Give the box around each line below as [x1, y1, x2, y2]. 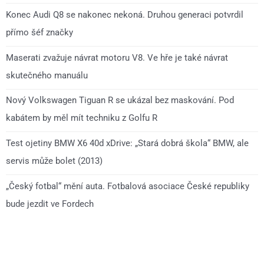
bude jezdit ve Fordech [6, 198, 94, 209]
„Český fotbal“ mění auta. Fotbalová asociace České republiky [6, 180, 249, 192]
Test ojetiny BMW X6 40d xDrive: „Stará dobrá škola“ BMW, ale [6, 138, 249, 149]
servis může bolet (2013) [6, 156, 103, 167]
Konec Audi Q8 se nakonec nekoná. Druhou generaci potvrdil [6, 9, 243, 20]
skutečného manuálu [6, 70, 88, 81]
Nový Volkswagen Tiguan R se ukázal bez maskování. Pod [6, 95, 234, 106]
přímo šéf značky [6, 27, 73, 38]
